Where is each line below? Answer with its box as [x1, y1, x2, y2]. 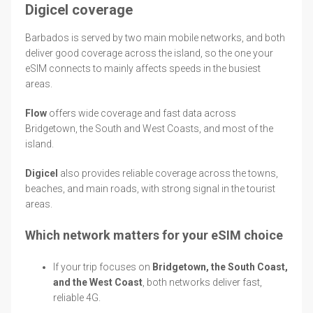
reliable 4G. [53, 291, 101, 303]
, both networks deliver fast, [143, 276, 262, 288]
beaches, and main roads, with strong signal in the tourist [25, 182, 275, 194]
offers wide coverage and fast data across [47, 107, 236, 119]
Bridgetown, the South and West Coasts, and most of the [25, 122, 273, 134]
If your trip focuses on [53, 261, 152, 272]
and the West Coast [53, 276, 143, 288]
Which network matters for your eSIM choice [25, 227, 283, 242]
